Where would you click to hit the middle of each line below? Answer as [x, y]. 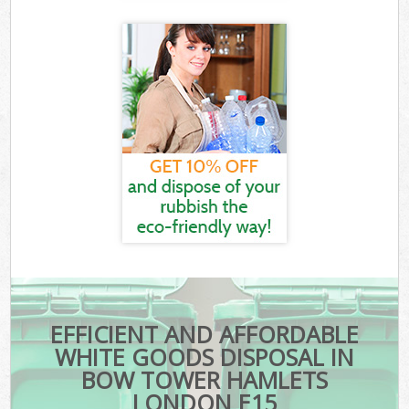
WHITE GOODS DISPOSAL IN [204, 357]
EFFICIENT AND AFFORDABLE [204, 335]
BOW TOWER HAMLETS [204, 380]
